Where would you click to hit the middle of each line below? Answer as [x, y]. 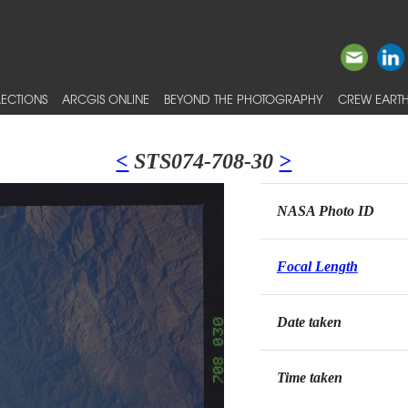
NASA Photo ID [325, 211]
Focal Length [317, 266]
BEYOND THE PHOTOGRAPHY [244, 99]
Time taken [309, 377]
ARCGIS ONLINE [106, 99]
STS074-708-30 [204, 161]
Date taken [309, 322]
